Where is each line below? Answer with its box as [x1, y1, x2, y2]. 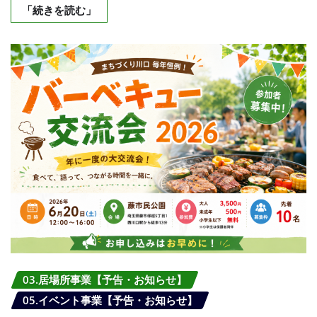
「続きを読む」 [22, 3, 96, 17]
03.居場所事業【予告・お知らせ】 [23, 272, 187, 287]
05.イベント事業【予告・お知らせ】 [23, 292, 197, 307]
